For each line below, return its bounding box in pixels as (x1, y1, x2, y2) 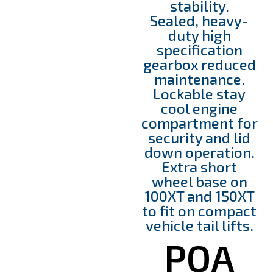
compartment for (141, 113, 258, 132)
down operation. (144, 143, 255, 161)
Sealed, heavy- (150, 11, 249, 29)
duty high (168, 26, 231, 44)
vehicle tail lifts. (145, 216, 253, 234)
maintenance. (154, 69, 245, 88)
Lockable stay (153, 84, 246, 102)
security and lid (148, 128, 251, 146)
